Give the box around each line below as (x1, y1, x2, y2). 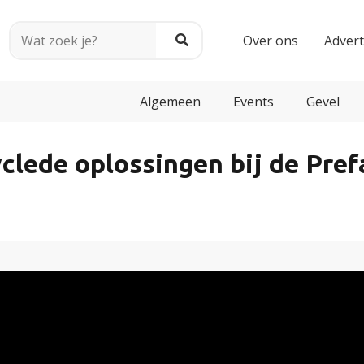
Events (233, 93, 274, 110)
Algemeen (140, 93, 201, 110)
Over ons (243, 32, 299, 50)
